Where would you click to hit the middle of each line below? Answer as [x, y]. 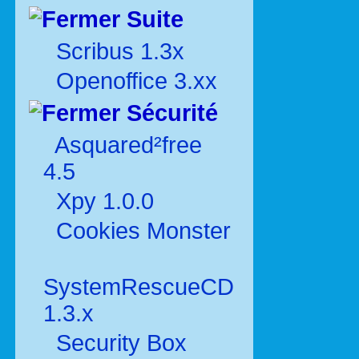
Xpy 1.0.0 [105, 201]
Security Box [121, 343]
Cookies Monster [143, 231]
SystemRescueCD [139, 287]
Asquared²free [128, 145]
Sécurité [169, 113]
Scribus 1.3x [120, 51]
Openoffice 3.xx [137, 81]
